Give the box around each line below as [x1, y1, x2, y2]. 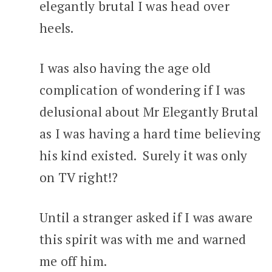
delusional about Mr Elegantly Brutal [39, 103, 259, 120]
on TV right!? [39, 169, 118, 186]
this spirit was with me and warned [39, 231, 246, 248]
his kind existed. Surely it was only [39, 147, 248, 164]
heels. [39, 19, 76, 36]
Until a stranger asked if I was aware [39, 209, 253, 226]
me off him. [39, 253, 107, 270]
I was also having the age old [39, 59, 211, 76]
